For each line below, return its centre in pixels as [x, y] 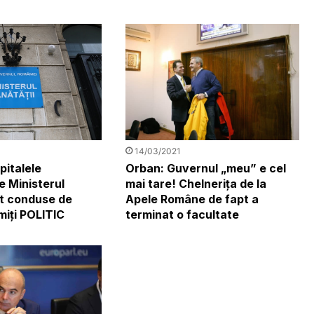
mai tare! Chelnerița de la [196, 183]
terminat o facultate [182, 214]
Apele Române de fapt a [192, 199]
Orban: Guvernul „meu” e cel [205, 168]
